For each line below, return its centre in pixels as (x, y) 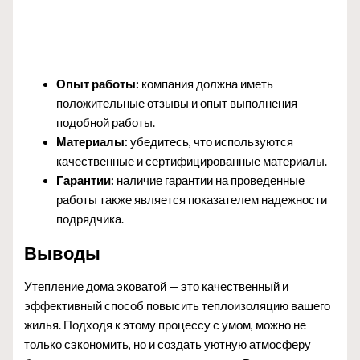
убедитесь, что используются (211, 141)
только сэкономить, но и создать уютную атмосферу (168, 344)
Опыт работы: (98, 84)
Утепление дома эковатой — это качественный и (157, 286)
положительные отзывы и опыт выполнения (177, 103)
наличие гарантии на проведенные (210, 180)
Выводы (63, 252)
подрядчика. (90, 219)
